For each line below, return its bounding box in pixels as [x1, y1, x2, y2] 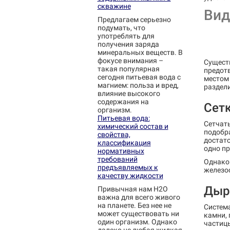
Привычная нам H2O [97, 185, 168, 193]
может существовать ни [97, 209, 179, 218]
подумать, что [97, 24, 145, 32]
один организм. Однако [97, 218, 177, 226]
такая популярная [97, 65, 160, 73]
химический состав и [97, 122, 168, 130]
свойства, [97, 130, 130, 139]
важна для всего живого [97, 193, 180, 201]
